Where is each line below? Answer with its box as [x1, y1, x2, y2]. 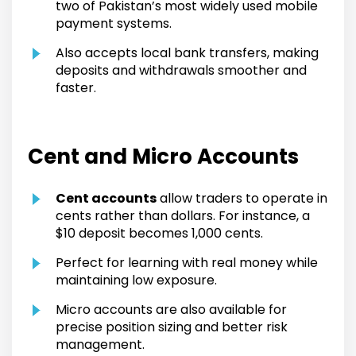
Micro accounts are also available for [56, 300, 287, 319]
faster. [56, 79, 96, 98]
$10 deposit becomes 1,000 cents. [56, 224, 263, 243]
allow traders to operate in [157, 189, 327, 208]
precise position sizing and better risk [56, 318, 288, 337]
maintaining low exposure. [56, 271, 217, 290]
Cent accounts [56, 189, 157, 208]
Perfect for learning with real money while [56, 253, 318, 273]
